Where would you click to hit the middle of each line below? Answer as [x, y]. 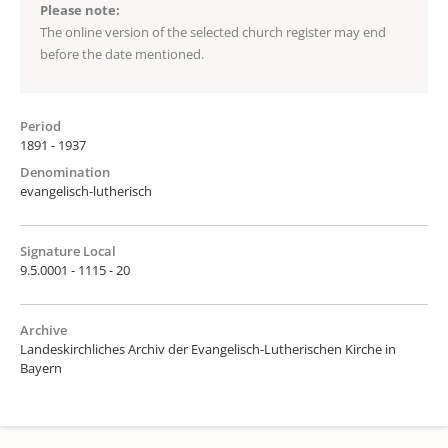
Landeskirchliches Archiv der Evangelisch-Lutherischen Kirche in [208, 348]
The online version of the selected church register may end [213, 31]
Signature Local [68, 250]
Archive [43, 329]
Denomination [65, 171]
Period [40, 125]
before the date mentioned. [122, 53]
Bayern [41, 367]
